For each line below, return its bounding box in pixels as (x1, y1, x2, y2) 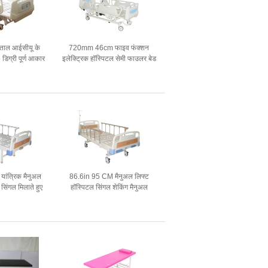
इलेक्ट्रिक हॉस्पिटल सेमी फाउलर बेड (62, 54, 156, 63)
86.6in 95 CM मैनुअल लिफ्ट (69, 172, 149, 181)
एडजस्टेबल (95, 65, 123, 74)
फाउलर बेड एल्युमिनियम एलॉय (71, 194, 147, 202)
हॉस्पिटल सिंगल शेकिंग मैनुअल (70, 183, 148, 191)
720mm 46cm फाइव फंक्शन (69, 44, 150, 52)
